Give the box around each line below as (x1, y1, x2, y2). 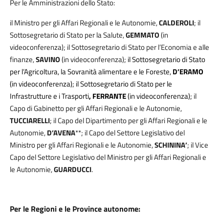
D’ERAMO (171, 66, 203, 77)
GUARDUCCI (54, 164, 91, 175)
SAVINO (36, 54, 62, 65)
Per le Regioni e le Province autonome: (10, 203, 140, 215)
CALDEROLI (159, 17, 194, 28)
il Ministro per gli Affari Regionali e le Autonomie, (10, 17, 159, 28)
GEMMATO (126, 29, 159, 41)
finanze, (10, 54, 36, 65)
